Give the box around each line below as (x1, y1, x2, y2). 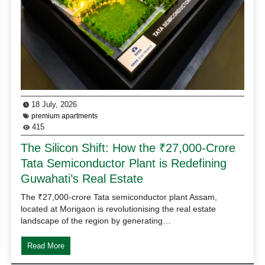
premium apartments (31, 111, 98, 120)
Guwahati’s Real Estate (21, 172, 144, 185)
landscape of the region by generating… (21, 215, 172, 225)
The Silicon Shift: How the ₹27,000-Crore (21, 141, 236, 154)
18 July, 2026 (29, 99, 77, 109)
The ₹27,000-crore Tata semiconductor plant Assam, (21, 192, 218, 202)
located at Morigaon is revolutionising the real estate (21, 203, 216, 214)
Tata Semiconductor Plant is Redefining (21, 156, 227, 170)
